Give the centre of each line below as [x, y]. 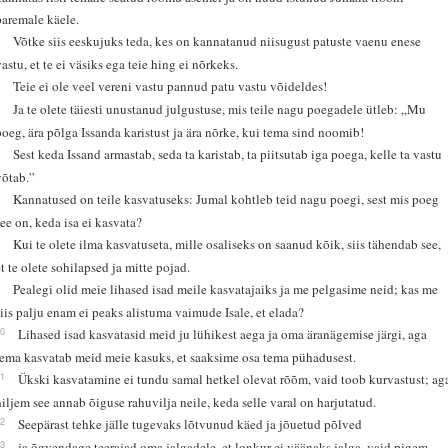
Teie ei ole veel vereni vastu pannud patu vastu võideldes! [170, 85]
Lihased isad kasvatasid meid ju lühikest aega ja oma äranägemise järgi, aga [223, 333]
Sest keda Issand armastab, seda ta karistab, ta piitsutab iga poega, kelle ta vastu [228, 153]
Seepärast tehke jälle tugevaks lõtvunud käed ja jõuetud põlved [190, 423]
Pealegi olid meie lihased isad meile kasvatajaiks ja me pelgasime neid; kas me [226, 288]
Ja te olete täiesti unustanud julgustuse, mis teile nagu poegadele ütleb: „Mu [220, 108]
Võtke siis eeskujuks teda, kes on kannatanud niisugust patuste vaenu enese [217, 40]
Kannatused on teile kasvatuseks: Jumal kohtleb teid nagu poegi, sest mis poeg [226, 198]
